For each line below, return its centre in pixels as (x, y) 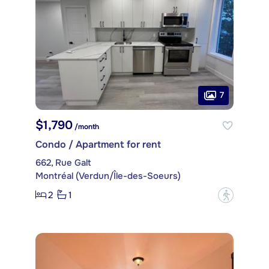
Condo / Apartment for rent (98, 144)
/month (86, 126)
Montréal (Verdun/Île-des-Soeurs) (108, 176)
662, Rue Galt (63, 162)
